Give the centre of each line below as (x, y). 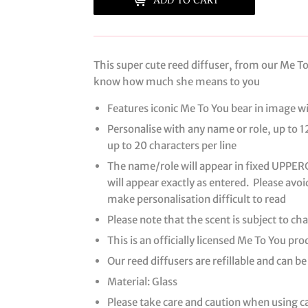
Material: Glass (142, 281)
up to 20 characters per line (172, 145)
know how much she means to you (177, 81)
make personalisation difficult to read (197, 199)
